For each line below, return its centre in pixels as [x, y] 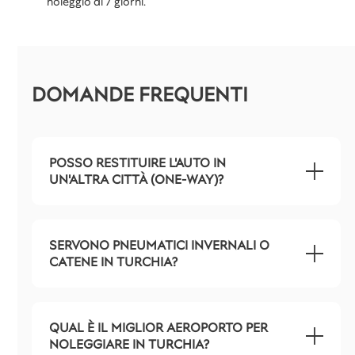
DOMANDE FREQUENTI [140, 95]
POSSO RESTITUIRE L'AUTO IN [137, 163]
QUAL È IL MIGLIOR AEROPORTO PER [158, 328]
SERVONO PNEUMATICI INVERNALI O [159, 245]
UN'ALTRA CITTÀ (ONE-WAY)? [136, 179]
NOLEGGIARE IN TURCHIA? [129, 344]
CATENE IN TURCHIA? [113, 262]
